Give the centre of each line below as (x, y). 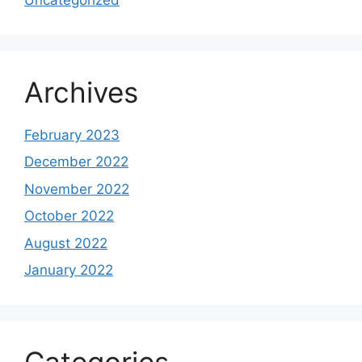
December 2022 (76, 162)
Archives (81, 92)
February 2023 (72, 135)
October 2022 (69, 216)
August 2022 (66, 243)
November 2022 (77, 189)
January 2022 (69, 270)
